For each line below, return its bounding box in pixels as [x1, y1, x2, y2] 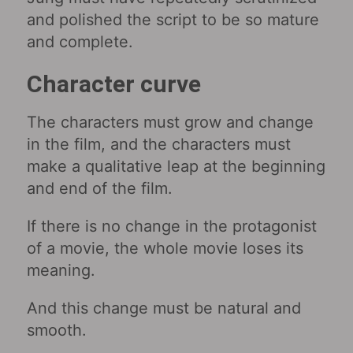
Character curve [26, 69, 201, 98]
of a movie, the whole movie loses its [26, 238, 303, 258]
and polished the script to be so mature [26, 9, 319, 29]
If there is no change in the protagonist [26, 216, 317, 236]
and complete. [26, 32, 133, 51]
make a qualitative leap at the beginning [26, 156, 325, 176]
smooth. [26, 320, 87, 340]
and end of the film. [26, 178, 173, 198]
